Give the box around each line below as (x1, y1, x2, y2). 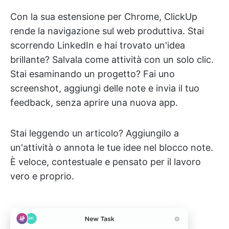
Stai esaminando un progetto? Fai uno (10, 68, 175, 80)
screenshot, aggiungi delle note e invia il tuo (10, 83, 199, 94)
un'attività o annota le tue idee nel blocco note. (10, 142, 213, 153)
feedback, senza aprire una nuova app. (10, 97, 178, 108)
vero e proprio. (10, 171, 74, 182)
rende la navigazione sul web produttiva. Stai (10, 26, 204, 37)
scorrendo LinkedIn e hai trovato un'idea (10, 40, 185, 51)
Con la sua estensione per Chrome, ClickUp (10, 11, 197, 22)
